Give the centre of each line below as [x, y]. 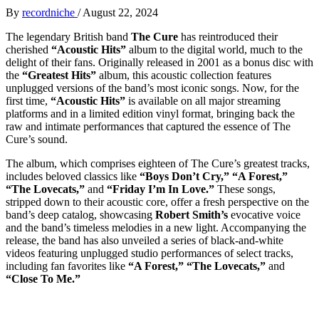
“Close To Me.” [43, 278]
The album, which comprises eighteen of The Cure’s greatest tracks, [158, 163]
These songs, [245, 189]
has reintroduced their [228, 36]
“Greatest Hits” [59, 75]
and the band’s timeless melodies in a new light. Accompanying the [156, 227]
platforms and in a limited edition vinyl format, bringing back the [150, 113]
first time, [28, 100]
